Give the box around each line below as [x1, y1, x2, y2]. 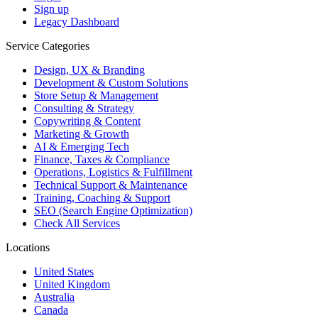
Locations [6, 241, 50, 254]
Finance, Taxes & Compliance [34, 153, 170, 166]
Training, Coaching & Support [34, 192, 170, 204]
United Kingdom [34, 278, 110, 291]
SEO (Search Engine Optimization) [34, 204, 192, 217]
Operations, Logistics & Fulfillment [34, 166, 192, 179]
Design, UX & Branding [34, 64, 145, 77]
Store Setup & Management [34, 89, 158, 102]
